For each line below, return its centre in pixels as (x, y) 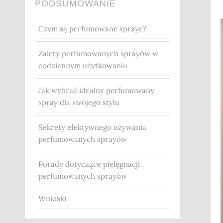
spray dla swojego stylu (79, 103)
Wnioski (52, 199)
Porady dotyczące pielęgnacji (89, 164)
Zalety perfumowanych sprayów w (98, 54)
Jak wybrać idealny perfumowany (96, 91)
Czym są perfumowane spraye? (92, 29)
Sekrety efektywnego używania (92, 127)
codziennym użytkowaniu (83, 66)
